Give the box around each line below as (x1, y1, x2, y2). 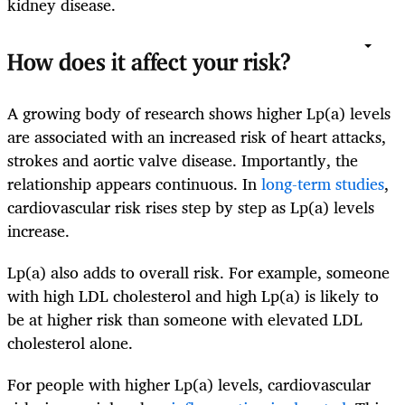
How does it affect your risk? (7, 51, 291, 76)
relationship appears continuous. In (7, 169, 261, 197)
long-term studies (261, 169, 384, 197)
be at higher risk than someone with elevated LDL (7, 305, 363, 333)
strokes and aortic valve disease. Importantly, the (7, 146, 358, 174)
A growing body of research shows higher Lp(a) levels (7, 99, 391, 127)
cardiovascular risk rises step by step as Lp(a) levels (7, 193, 374, 221)
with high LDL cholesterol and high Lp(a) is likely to (7, 281, 379, 309)
